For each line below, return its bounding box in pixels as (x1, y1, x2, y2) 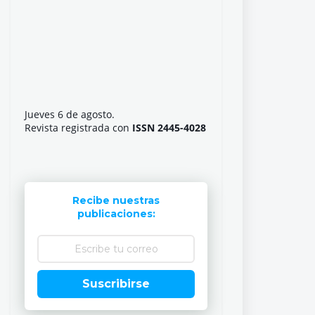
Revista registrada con (25, 121, 132, 134)
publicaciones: (77, 207, 155, 220)
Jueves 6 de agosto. (25, 108, 115, 121)
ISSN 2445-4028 (132, 121, 206, 134)
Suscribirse (82, 277, 150, 290)
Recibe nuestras (72, 194, 160, 207)
